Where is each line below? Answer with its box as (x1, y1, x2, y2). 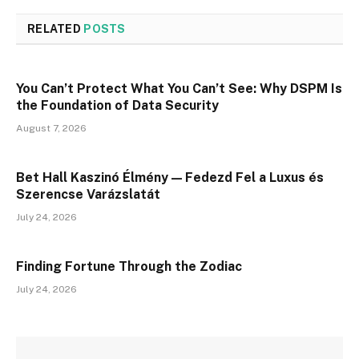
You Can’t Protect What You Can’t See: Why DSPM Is (16, 80, 342, 96)
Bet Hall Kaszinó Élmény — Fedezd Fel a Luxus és (16, 169, 324, 185)
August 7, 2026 (16, 122, 87, 134)
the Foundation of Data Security (16, 97, 219, 113)
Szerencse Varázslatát (16, 186, 160, 202)
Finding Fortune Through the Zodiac (16, 258, 242, 274)
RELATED (27, 22, 84, 35)
